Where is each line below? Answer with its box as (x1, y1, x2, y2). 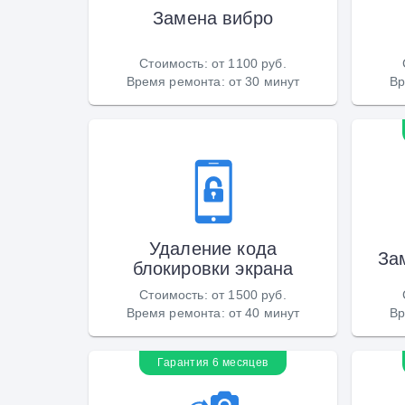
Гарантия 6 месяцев (157, 355, 268, 369)
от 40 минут (228, 305, 300, 320)
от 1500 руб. (211, 287, 287, 302)
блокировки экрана (132, 257, 294, 279)
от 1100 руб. (211, 55, 287, 71)
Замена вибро (153, 6, 273, 29)
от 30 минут (228, 73, 300, 89)
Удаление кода (149, 237, 277, 259)
